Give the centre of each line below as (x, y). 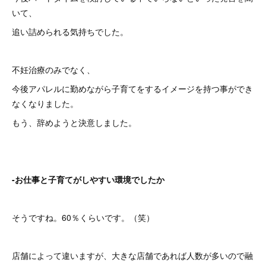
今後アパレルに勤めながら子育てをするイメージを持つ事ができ (132, 88)
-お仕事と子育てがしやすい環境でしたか (88, 179)
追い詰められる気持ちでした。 (70, 31)
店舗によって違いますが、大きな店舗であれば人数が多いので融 (132, 255)
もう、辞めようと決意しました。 (74, 122)
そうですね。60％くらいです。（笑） (83, 217)
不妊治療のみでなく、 (53, 69)
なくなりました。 (45, 103)
